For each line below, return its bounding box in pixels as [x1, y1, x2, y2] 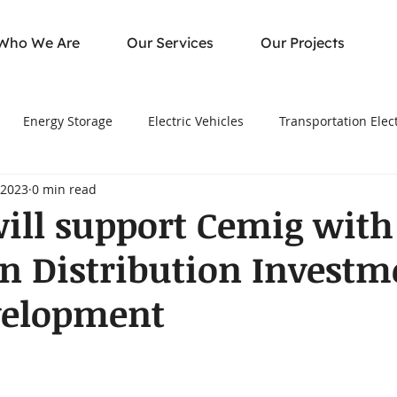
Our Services [127, 34, 214, 51]
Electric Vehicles [148, 112, 244, 129]
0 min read [32, 180, 97, 198]
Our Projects [261, 34, 345, 51]
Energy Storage [23, 112, 113, 129]
